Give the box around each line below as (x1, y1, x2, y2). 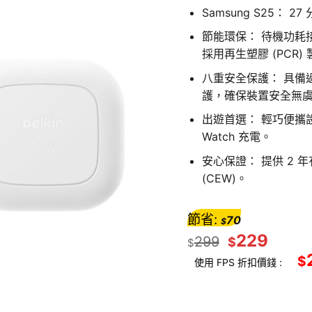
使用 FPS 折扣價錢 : (194, 256, 282, 268)
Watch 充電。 (201, 130, 272, 144)
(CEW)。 (201, 171, 247, 185)
